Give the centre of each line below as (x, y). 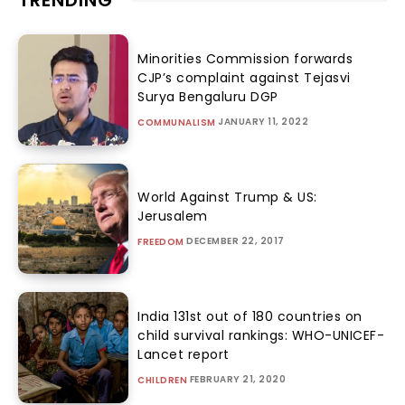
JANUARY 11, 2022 (264, 122)
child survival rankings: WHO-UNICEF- (261, 335)
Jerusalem (173, 216)
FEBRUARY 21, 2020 (238, 379)
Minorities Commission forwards (245, 59)
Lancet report (184, 354)
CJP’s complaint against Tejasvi (244, 78)
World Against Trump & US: (227, 197)
